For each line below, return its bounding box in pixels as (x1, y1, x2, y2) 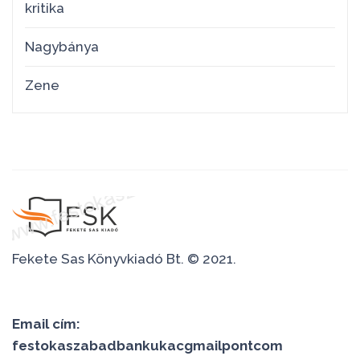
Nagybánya (25, 39, 99, 55)
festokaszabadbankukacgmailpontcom (12, 337, 283, 354)
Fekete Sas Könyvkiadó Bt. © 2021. (12, 251, 236, 267)
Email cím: (12, 316, 80, 332)
